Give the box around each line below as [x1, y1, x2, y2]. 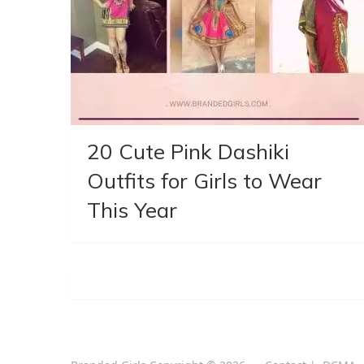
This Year [87, 196, 177, 223]
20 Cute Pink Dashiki [87, 137, 289, 165]
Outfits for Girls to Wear [87, 167, 322, 194]
